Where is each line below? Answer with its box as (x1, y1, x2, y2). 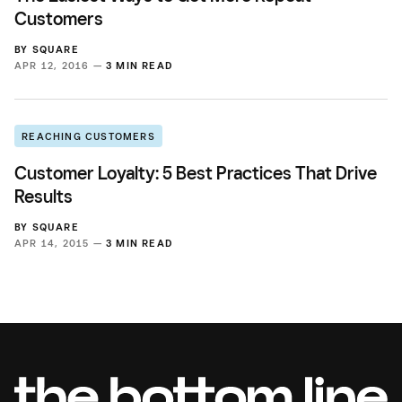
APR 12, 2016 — (14, 58, 106, 72)
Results (14, 185, 73, 207)
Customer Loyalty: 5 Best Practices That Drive (14, 162, 377, 184)
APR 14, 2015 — (14, 236, 106, 249)
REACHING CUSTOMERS (22, 129, 155, 143)
